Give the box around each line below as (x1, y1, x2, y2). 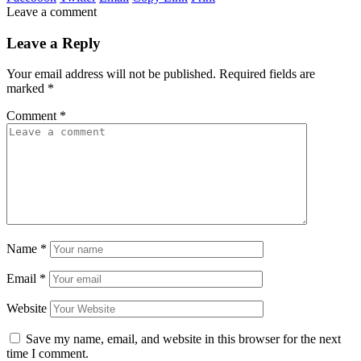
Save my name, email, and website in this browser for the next (26, 332, 341, 346)
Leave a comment (6, 4, 97, 19)
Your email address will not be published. (6, 67, 216, 81)
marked (6, 81, 48, 96)
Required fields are (219, 67, 315, 81)
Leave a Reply (6, 34, 101, 52)
